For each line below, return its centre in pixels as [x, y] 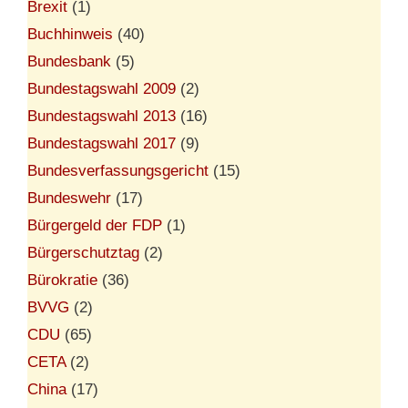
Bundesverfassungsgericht [118, 170]
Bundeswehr [69, 198]
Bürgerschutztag [83, 252]
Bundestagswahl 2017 [102, 143]
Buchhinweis [70, 34]
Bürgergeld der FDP [95, 225]
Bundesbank [69, 61]
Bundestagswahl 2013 [102, 116]
